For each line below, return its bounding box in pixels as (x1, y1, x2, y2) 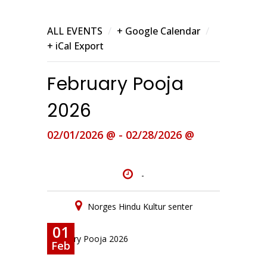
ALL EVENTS (47, 24, 103, 38)
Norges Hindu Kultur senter (87, 201, 193, 212)
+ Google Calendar (117, 24, 200, 38)
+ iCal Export (47, 39, 104, 52)
